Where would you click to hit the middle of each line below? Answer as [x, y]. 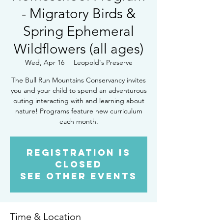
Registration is [79, 152]
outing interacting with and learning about [79, 101]
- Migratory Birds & [79, 14]
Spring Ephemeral [79, 31]
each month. [79, 121]
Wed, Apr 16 [44, 62]
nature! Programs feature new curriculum [79, 111]
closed [79, 164]
